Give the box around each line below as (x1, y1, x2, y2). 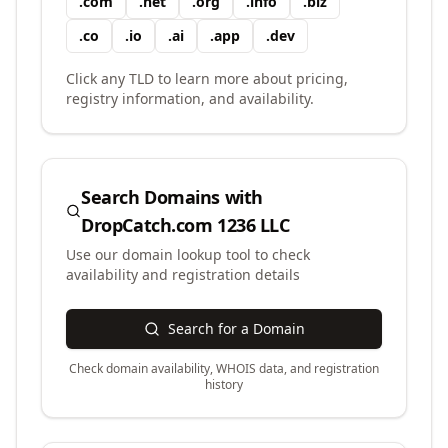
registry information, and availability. (66, 89, 314, 108)
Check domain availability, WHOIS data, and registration (69, 360, 379, 377)
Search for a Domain (167, 319, 305, 338)
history (205, 376, 243, 393)
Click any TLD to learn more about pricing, (66, 69, 348, 88)
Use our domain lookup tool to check (66, 245, 310, 264)
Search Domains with (81, 185, 263, 209)
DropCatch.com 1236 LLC (81, 213, 290, 237)
